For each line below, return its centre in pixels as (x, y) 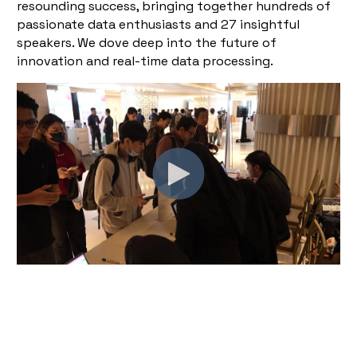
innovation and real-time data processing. (145, 61)
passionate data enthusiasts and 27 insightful (158, 24)
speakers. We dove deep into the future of (147, 42)
